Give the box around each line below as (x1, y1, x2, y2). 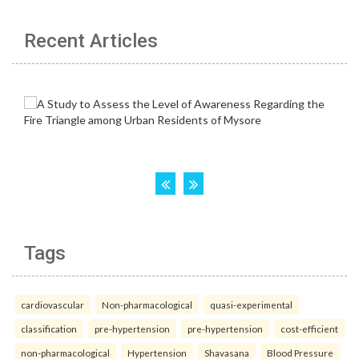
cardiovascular (21, 299, 84, 311)
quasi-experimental (210, 299, 292, 311)
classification (21, 323, 77, 335)
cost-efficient (280, 323, 338, 335)
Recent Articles (24, 30, 158, 53)
